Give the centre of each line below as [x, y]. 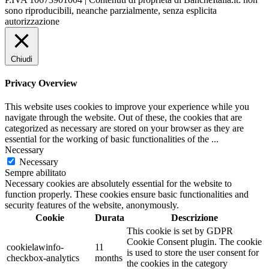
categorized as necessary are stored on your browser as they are [124, 128]
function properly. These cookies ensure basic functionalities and [127, 195]
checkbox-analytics [43, 258]
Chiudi [22, 59]
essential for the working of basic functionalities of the [108, 139]
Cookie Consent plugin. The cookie [194, 242]
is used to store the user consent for [193, 253]
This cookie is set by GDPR [180, 231]
